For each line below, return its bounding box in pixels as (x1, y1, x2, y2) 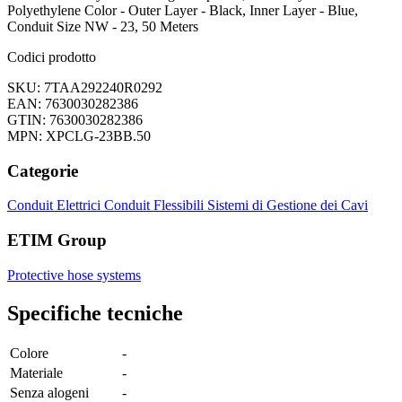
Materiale (10, 365, 63, 381)
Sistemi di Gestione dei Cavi (207, 197, 368, 214)
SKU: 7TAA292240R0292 (7, 79, 162, 95)
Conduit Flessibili (104, 197, 207, 214)
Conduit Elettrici (7, 197, 104, 214)
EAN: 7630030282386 (7, 95, 138, 111)
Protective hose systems (7, 267, 141, 283)
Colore (10, 345, 48, 362)
